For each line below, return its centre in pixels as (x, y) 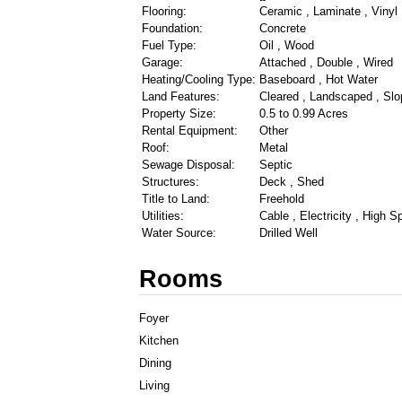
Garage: (162, 62)
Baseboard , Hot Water (319, 79)
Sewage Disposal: (188, 164)
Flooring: (164, 11)
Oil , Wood (287, 45)
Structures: (170, 181)
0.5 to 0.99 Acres (304, 113)
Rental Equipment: (190, 130)
